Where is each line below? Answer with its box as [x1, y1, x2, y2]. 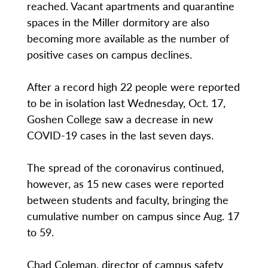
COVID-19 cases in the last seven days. [26, 127, 217, 143]
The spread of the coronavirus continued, [26, 160, 224, 175]
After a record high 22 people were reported [26, 79, 240, 95]
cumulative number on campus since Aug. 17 [26, 208, 239, 224]
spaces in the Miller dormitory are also [26, 14, 209, 30]
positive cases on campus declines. [26, 47, 195, 62]
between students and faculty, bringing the [26, 192, 229, 208]
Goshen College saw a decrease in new [26, 111, 213, 127]
